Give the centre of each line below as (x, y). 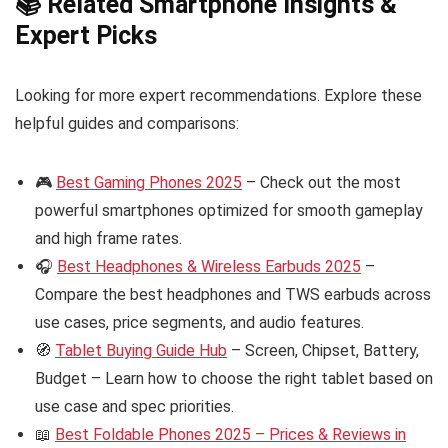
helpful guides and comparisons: (127, 123)
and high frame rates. (108, 238)
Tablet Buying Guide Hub (141, 350)
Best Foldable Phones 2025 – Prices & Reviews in (230, 434)
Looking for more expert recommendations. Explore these (218, 95)
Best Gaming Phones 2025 (149, 182)
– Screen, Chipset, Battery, (323, 350)
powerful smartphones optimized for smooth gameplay (229, 210)
